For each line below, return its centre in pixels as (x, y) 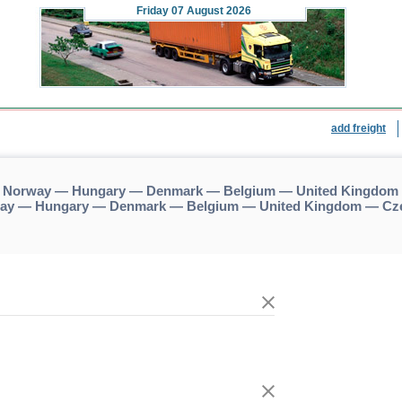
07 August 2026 (210, 11)
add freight (358, 128)
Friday (153, 11)
